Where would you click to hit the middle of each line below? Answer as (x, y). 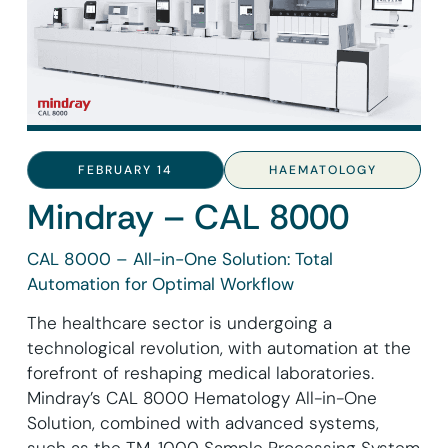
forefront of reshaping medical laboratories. (200, 372)
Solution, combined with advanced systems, (202, 422)
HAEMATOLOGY (322, 170)
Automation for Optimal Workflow (160, 284)
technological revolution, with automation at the (218, 347)
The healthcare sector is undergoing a (179, 322)
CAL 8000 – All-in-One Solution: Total (179, 259)
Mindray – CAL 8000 (187, 218)
